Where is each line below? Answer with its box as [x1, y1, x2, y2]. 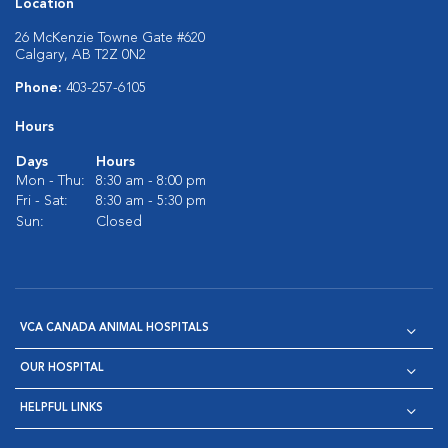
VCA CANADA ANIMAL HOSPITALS [20, 323, 209, 334]
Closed [96, 215, 142, 229]
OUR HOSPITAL [20, 363, 104, 374]
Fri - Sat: [16, 194, 68, 208]
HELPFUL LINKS [20, 403, 103, 414]
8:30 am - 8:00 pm [96, 174, 206, 188]
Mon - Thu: [16, 174, 85, 188]
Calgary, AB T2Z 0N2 [15, 48, 146, 62]
